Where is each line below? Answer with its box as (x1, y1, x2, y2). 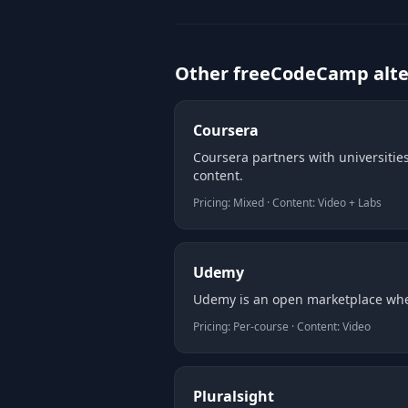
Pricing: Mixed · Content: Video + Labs (193, 195, 382, 210)
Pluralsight (193, 386, 274, 406)
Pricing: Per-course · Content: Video (193, 319, 371, 334)
